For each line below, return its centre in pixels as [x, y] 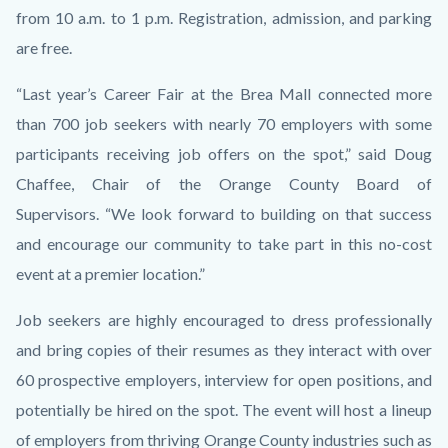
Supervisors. [57, 213]
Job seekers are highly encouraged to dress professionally [224, 319]
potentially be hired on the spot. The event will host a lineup [224, 409]
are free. [44, 47]
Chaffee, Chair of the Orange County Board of [224, 183]
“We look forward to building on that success [268, 213]
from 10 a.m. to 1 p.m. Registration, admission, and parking [224, 17]
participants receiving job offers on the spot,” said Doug [224, 153]
